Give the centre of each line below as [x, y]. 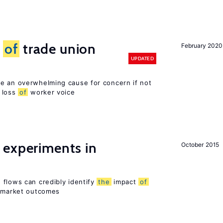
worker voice [52, 92]
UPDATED [142, 58]
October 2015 [200, 145]
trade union [58, 49]
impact [125, 182]
